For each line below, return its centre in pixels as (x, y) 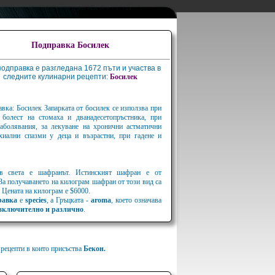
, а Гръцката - (69, 200)
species (36, 200)
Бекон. (95, 249)
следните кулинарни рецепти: (56, 77)
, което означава (137, 200)
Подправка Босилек (70, 45)
